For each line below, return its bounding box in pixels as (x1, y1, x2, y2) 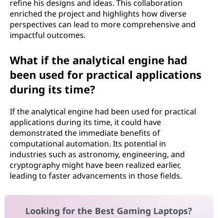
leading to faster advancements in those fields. (10, 170, 182, 181)
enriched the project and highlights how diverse (10, 8, 186, 19)
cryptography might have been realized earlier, (10, 160, 181, 170)
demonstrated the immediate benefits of (10, 127, 160, 138)
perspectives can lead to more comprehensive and (10, 19, 196, 30)
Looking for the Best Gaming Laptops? (25, 205, 193, 217)
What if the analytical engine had (10, 53, 187, 67)
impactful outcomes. (10, 30, 86, 40)
